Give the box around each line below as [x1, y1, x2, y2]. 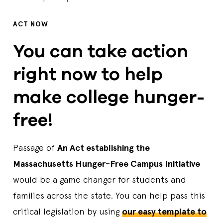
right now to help [13, 62, 163, 87]
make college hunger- [13, 85, 205, 110]
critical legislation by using [13, 206, 122, 217]
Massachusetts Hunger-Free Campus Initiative [13, 158, 200, 170]
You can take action [13, 39, 188, 64]
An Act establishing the [57, 142, 150, 154]
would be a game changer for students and [13, 174, 186, 185]
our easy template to [122, 206, 207, 218]
